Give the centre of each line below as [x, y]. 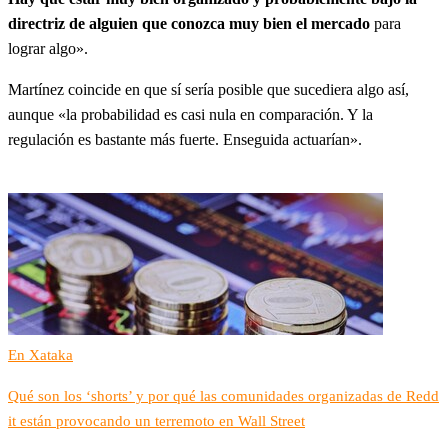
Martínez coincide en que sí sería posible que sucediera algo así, [208, 89]
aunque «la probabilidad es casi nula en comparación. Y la [190, 114]
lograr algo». [48, 48]
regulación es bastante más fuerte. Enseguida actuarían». [185, 139]
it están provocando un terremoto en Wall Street [156, 421]
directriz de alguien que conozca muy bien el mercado [189, 23]
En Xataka [40, 355]
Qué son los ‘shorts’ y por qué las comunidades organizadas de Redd [223, 396]
